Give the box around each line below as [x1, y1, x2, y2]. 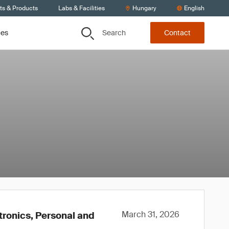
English [184, 4, 204, 12]
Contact [164, 28, 191, 38]
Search [102, 28, 126, 37]
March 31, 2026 [122, 209, 179, 220]
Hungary [132, 4, 156, 12]
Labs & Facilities [58, 4, 105, 12]
